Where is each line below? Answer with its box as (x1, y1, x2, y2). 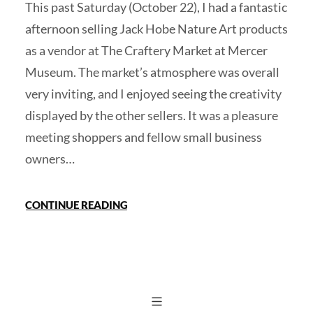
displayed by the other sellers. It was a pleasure (25, 107, 278, 123)
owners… (25, 150, 75, 166)
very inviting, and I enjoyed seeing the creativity (25, 85, 282, 101)
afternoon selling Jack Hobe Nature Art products (25, 20, 288, 36)
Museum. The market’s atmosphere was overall (25, 64, 279, 80)
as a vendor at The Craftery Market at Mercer (25, 42, 268, 58)
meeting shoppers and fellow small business (25, 129, 262, 145)
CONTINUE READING (25, 198, 128, 211)
